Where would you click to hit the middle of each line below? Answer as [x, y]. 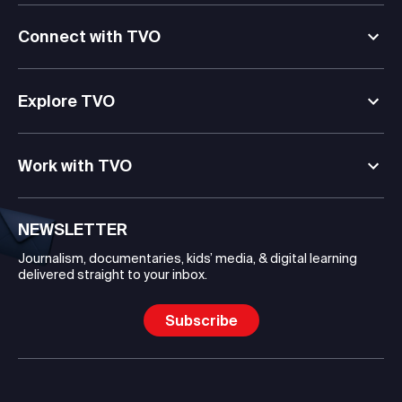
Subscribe [201, 320]
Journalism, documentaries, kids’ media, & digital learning [188, 258]
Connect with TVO [89, 36]
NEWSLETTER [73, 229]
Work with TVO [75, 165]
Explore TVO [66, 100]
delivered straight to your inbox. [113, 274]
